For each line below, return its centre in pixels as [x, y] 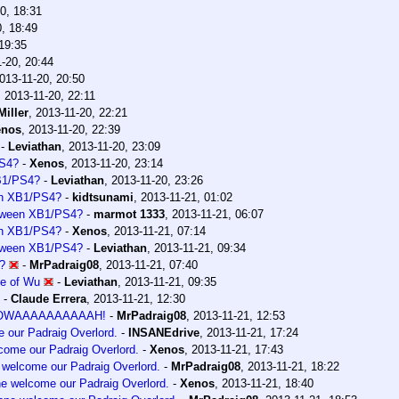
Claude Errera [49, 298]
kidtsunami [103, 197]
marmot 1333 [129, 214]
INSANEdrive [164, 332]
